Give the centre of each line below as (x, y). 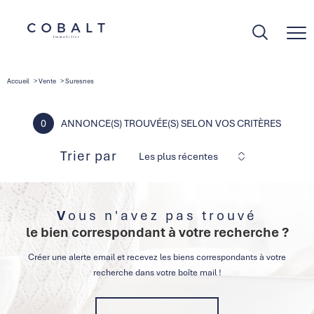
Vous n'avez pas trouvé (163, 216)
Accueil (18, 81)
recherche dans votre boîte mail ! (157, 273)
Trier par (89, 156)
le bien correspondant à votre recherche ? (159, 233)
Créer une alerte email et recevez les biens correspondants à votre (157, 257)
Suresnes (79, 81)
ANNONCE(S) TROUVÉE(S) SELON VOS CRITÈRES (171, 123)
